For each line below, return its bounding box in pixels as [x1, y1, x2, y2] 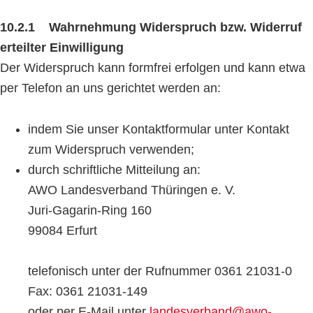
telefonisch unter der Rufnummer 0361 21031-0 [28, 264, 292, 278]
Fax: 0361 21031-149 [28, 284, 147, 298]
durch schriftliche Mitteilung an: [28, 163, 201, 177]
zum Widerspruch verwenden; [28, 143, 194, 156]
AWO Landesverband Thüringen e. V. [28, 183, 235, 197]
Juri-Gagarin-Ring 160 [28, 203, 152, 217]
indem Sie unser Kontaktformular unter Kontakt [28, 122, 289, 136]
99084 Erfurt [28, 224, 97, 238]
